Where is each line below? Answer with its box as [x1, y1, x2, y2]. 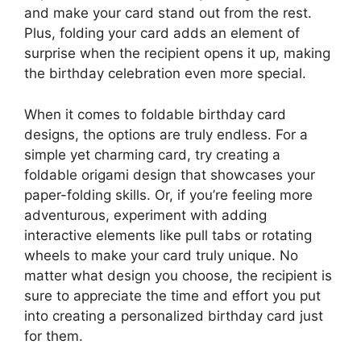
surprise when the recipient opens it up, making [24, 45, 330, 62]
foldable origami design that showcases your [24, 166, 315, 183]
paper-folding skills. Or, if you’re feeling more [24, 186, 313, 203]
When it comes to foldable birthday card [24, 106, 286, 122]
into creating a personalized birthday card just [24, 307, 323, 324]
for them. [24, 327, 83, 344]
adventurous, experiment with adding [24, 206, 267, 223]
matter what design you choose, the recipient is [24, 267, 332, 284]
